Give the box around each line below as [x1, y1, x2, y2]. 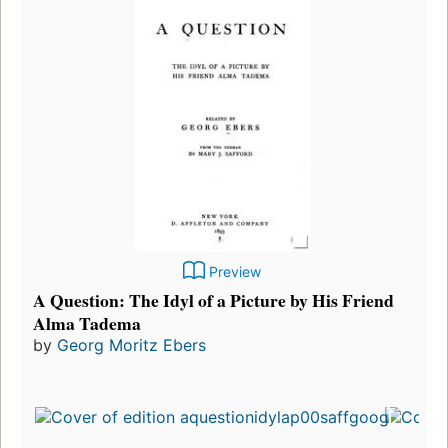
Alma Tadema [33, 309, 141, 336]
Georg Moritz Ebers [57, 334, 206, 355]
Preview [209, 262, 261, 280]
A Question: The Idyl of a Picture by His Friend [33, 286, 394, 313]
